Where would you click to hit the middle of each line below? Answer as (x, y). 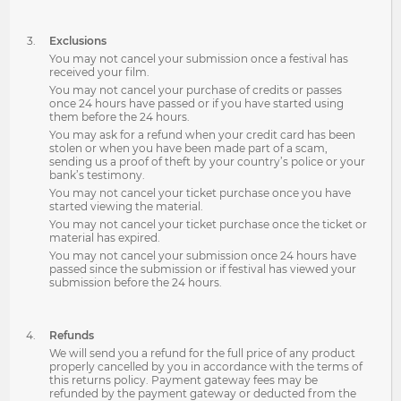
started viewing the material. (127, 206)
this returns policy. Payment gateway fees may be (184, 380)
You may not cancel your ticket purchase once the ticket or (209, 224)
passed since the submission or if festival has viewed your (203, 269)
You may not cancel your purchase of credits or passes (196, 90)
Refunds (72, 335)
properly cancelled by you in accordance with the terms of (206, 367)
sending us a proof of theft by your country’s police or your (208, 162)
